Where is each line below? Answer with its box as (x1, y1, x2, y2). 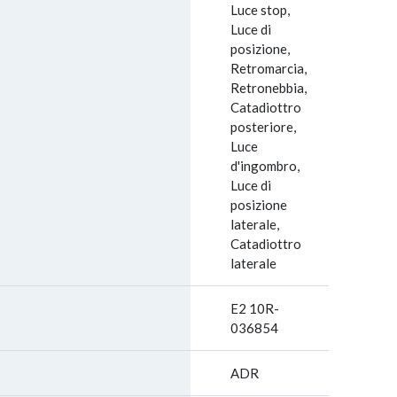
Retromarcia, (230, 60, 307, 76)
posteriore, (230, 119, 296, 135)
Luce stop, (230, 2, 290, 18)
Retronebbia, (230, 80, 307, 96)
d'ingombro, (230, 158, 300, 174)
